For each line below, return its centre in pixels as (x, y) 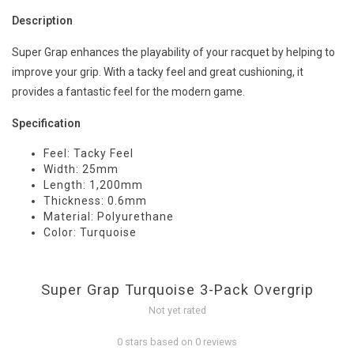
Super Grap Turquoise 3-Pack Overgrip (177, 290)
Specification (46, 124)
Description (42, 21)
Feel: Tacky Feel (88, 154)
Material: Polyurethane (109, 217)
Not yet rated (177, 311)
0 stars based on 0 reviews (177, 342)
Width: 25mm (81, 169)
